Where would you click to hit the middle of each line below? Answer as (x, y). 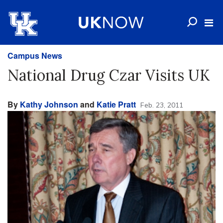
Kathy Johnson (49, 104)
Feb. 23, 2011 (162, 105)
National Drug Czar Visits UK (109, 75)
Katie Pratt (116, 104)
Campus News (35, 56)
